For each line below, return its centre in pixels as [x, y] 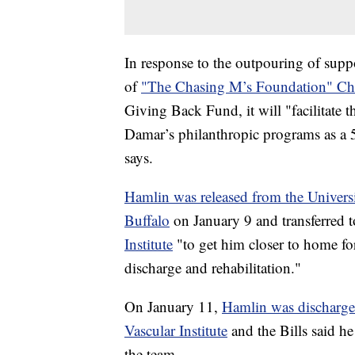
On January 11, [173, 306]
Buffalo [147, 219]
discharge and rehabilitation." [213, 267]
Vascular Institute [176, 330]
